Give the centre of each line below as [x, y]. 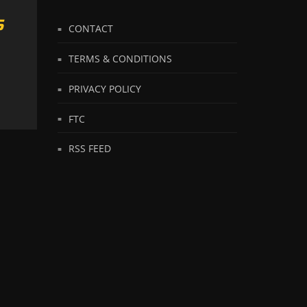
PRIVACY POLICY [105, 88]
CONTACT [90, 29]
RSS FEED [89, 148]
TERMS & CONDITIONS [120, 58]
